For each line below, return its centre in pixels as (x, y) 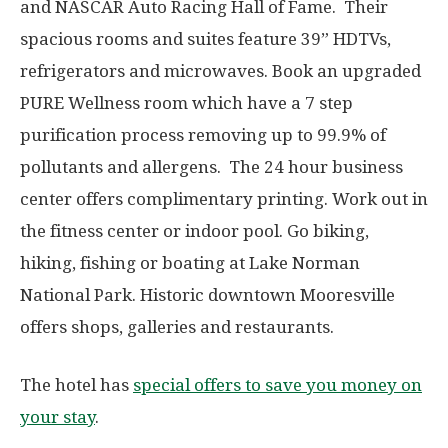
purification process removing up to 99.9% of (203, 134)
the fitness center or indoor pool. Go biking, (194, 230)
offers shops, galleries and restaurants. (177, 326)
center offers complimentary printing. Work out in (224, 198)
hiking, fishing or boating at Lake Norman (190, 262)
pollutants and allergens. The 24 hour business (211, 166)
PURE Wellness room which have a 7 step (186, 102)
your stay (57, 416)
